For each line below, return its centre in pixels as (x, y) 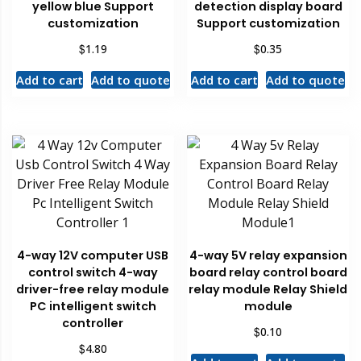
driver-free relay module (93, 289)
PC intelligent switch (93, 306)
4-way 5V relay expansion (268, 255)
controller (93, 323)
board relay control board (268, 272)
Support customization (268, 24)
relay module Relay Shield (268, 289)
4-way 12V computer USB (93, 255)
